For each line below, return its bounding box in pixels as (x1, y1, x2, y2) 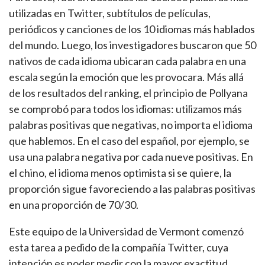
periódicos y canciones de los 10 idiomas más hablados (9, 22, 255, 35)
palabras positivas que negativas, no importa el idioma (9, 118, 253, 131)
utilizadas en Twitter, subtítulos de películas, (9, 6, 211, 20)
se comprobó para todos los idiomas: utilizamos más (9, 102, 242, 115)
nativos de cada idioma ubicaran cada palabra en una (9, 54, 246, 67)
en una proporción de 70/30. (9, 198, 138, 211)
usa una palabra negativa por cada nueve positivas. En (9, 150, 253, 163)
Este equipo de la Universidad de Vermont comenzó (9, 224, 244, 238)
